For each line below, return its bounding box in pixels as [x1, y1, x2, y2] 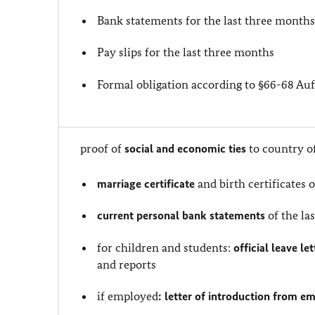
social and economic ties [124, 141, 246, 155]
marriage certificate [97, 176, 195, 191]
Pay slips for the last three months [97, 45, 275, 60]
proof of [80, 141, 124, 155]
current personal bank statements [97, 208, 266, 223]
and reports [97, 257, 157, 271]
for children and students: [97, 240, 234, 255]
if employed [97, 288, 159, 303]
